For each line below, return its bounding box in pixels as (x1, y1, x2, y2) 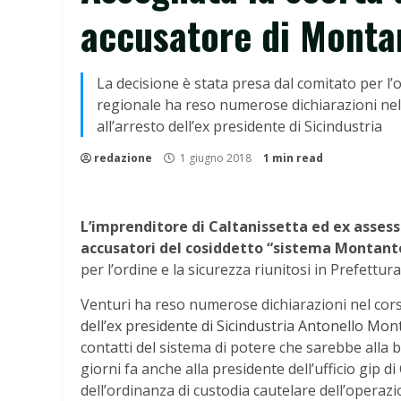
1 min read (263, 150, 323, 166)
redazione (94, 150, 152, 166)
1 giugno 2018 (177, 150, 254, 166)
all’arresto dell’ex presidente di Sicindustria (97, 116, 382, 136)
